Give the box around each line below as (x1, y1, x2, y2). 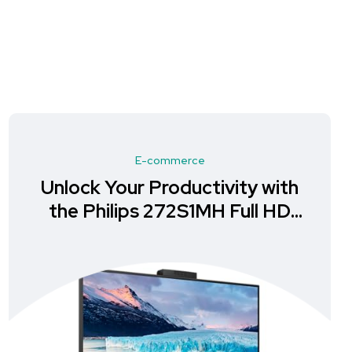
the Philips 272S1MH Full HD (49, 199, 291, 223)
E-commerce (134, 153, 205, 167)
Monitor (134, 222, 205, 247)
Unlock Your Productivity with (41, 175, 299, 200)
